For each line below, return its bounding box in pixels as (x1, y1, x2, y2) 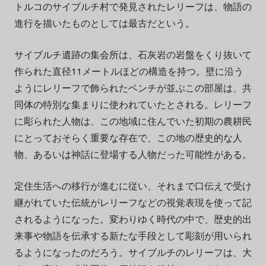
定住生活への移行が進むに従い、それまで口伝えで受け (14, 179, 252, 193)
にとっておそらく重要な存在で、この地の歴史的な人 (14, 131, 242, 145)
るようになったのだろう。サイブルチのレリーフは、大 (14, 245, 252, 259)
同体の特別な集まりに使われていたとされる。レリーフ (14, 97, 252, 112)
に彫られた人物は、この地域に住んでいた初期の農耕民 (14, 114, 252, 128)
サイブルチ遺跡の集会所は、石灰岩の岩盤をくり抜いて (14, 47, 252, 62)
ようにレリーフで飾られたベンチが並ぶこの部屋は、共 (14, 81, 252, 95)
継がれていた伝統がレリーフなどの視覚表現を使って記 (14, 195, 252, 210)
